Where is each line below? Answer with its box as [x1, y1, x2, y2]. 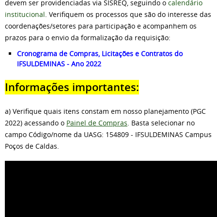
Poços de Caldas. [5, 141, 59, 151]
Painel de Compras [66, 118, 127, 127]
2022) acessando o [5, 118, 66, 127]
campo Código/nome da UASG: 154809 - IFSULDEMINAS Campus [5, 129, 212, 139]
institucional [5, 9, 45, 19]
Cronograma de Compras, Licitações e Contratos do [17, 48, 183, 58]
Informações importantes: [5, 79, 139, 94]
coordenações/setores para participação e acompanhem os [5, 21, 197, 31]
